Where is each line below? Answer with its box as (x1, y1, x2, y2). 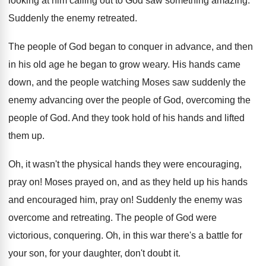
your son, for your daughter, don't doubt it (8, 248, 178, 258)
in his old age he (8, 59, 78, 69)
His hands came (172, 59, 240, 69)
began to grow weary (80, 59, 167, 69)
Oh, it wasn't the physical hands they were (8, 159, 184, 169)
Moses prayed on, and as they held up (45, 177, 204, 187)
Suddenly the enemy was (136, 195, 242, 205)
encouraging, (186, 159, 242, 169)
